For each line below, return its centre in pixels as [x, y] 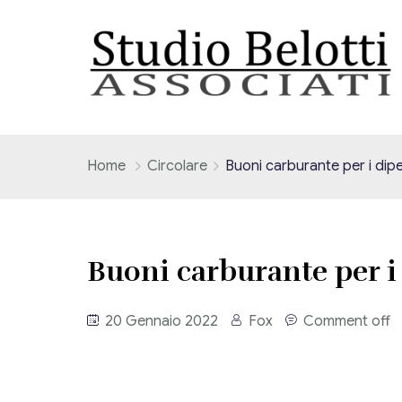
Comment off [347, 321]
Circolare [177, 166]
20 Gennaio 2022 [160, 321]
